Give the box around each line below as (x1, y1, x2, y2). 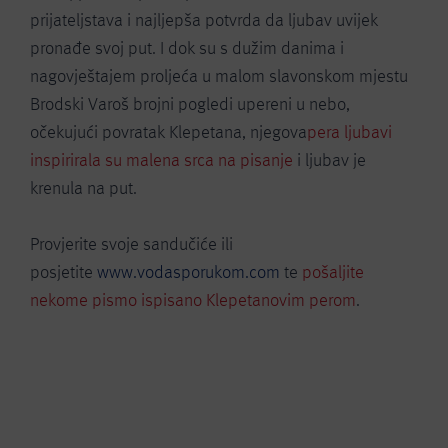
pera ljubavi (307, 121, 392, 143)
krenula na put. (30, 177, 137, 199)
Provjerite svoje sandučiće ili (30, 233, 233, 255)
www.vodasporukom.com (97, 261, 280, 283)
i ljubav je (293, 149, 366, 171)
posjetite (30, 261, 97, 283)
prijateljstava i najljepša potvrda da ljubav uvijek (30, 9, 378, 31)
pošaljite (302, 261, 364, 283)
